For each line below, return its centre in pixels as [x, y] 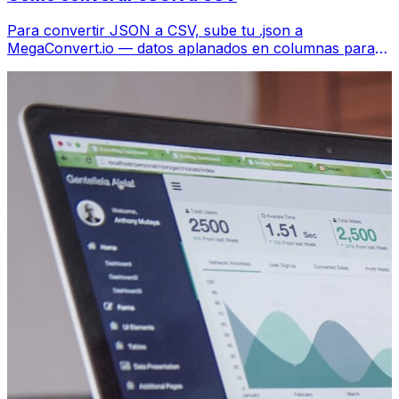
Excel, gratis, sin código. [88, 66]
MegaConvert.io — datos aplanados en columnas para [191, 49]
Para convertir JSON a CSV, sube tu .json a [155, 31]
